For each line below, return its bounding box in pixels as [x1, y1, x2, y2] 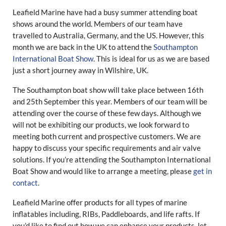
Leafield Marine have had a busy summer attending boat [12, 8, 198, 17]
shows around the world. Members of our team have [12, 19, 183, 28]
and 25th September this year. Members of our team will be [12, 97, 207, 106]
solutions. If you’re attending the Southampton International [12, 155, 211, 164]
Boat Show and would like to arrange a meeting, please [12, 166, 193, 176]
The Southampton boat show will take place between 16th [12, 85, 203, 94]
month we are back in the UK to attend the [12, 42, 153, 51]
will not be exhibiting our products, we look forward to [12, 120, 189, 129]
